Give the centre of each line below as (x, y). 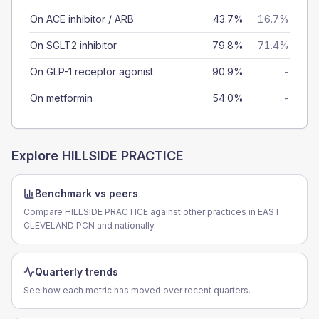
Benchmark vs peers (87, 193)
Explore (37, 156)
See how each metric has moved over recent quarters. (137, 290)
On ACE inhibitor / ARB (82, 19)
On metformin (61, 98)
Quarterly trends (77, 272)
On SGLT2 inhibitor (73, 45)
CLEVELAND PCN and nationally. (90, 225)
